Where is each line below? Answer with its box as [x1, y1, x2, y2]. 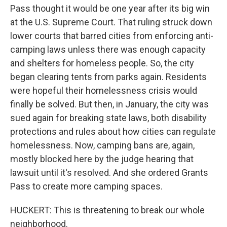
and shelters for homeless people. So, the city [10, 58, 194, 68]
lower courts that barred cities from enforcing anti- [10, 30, 213, 41]
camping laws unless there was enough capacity [10, 44, 206, 55]
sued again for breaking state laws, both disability [10, 112, 207, 123]
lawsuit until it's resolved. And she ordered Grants [10, 167, 208, 178]
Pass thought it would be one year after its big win [10, 3, 210, 14]
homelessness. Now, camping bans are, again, [10, 140, 195, 150]
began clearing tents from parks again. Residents [10, 71, 207, 82]
